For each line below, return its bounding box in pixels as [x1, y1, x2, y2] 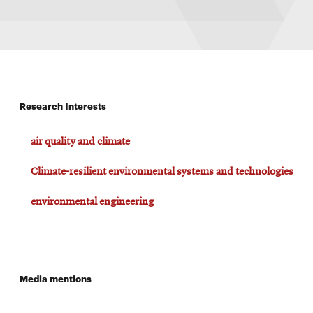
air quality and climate [31, 136, 130, 148]
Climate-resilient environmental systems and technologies [31, 166, 293, 178]
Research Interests [20, 99, 106, 112]
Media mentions [20, 272, 92, 285]
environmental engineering [31, 196, 154, 208]
